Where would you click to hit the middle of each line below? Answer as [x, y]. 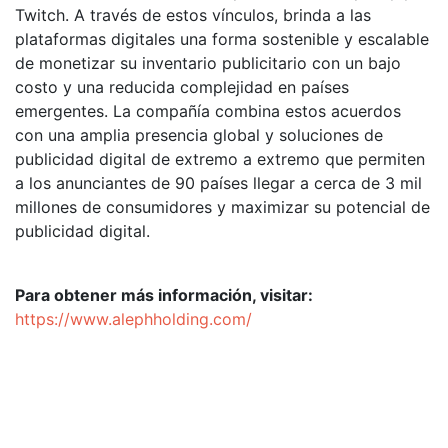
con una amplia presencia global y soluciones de [199, 135]
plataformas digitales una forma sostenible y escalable [222, 39]
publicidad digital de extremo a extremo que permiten [220, 159]
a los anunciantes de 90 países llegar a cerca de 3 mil [218, 183]
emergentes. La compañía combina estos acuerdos [208, 111]
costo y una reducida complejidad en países [182, 87]
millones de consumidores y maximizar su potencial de [222, 207]
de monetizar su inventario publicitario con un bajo [208, 63]
